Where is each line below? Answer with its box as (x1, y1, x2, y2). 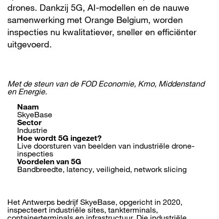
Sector (17, 117, 42, 127)
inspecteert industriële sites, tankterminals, (7, 205, 158, 215)
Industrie (17, 125, 47, 135)
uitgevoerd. (7, 39, 54, 49)
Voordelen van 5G (17, 156, 81, 166)
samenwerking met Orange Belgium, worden (7, 14, 183, 25)
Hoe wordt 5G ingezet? (17, 133, 102, 143)
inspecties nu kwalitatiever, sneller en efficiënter (7, 26, 197, 37)
